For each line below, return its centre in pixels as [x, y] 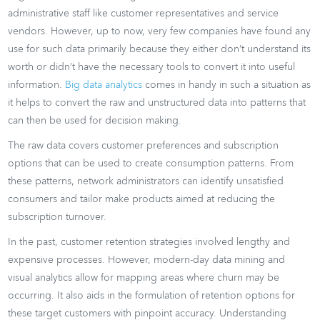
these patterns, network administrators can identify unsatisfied [146, 181]
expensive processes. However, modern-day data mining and [147, 260]
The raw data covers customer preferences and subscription [144, 145]
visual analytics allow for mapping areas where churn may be [144, 277]
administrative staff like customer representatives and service [144, 13]
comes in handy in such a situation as [227, 85]
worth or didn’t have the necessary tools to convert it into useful [152, 67]
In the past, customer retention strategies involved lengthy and [149, 242]
